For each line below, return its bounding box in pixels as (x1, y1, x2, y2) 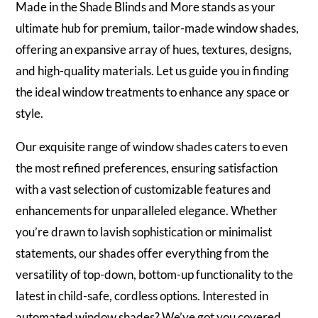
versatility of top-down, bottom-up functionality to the (16, 267, 294, 282)
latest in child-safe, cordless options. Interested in (16, 288, 269, 303)
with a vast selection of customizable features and (16, 182, 272, 197)
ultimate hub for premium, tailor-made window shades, (16, 21, 300, 35)
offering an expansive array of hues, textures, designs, (16, 42, 292, 57)
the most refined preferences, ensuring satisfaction (16, 160, 278, 175)
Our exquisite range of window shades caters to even (16, 139, 288, 154)
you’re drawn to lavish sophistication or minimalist (16, 224, 273, 239)
